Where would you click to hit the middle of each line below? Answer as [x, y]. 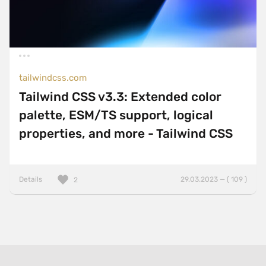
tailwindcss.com [53, 78]
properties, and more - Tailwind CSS [126, 134]
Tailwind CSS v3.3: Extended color [120, 97]
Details [31, 180]
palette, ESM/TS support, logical [116, 115]
